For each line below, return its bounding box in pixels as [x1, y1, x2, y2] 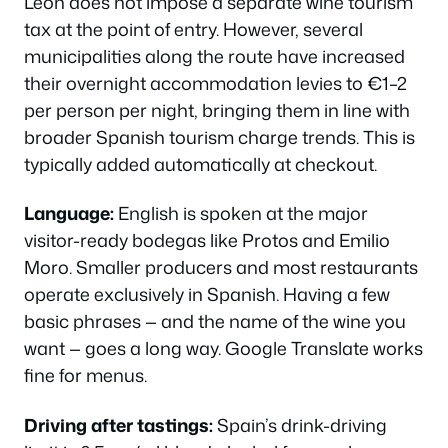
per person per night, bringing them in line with [24, 96, 410, 123]
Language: [24, 200, 114, 226]
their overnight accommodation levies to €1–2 [24, 69, 407, 96]
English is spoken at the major [114, 200, 368, 226]
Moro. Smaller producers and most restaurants [24, 254, 418, 280]
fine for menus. [24, 362, 147, 388]
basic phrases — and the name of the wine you [24, 308, 406, 334]
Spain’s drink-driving [213, 411, 387, 438]
